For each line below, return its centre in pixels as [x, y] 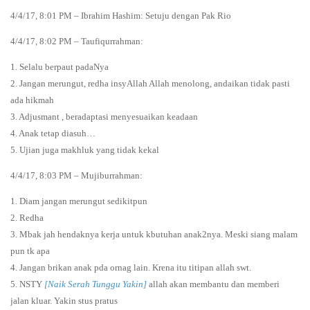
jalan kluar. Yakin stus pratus [64, 300]
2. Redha [27, 217]
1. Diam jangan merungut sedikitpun [79, 201]
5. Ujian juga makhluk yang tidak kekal [85, 149]
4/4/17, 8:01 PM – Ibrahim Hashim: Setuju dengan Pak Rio [121, 15]
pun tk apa [30, 250]
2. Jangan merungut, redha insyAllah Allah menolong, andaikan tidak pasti [150, 83]
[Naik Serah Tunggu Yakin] [95, 284]
